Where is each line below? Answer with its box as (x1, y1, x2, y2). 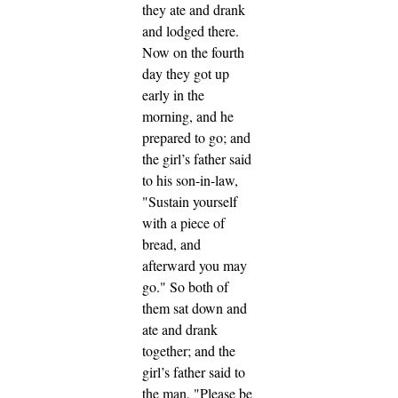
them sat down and (142, 298, 247, 318)
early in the (142, 85, 204, 105)
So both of (170, 277, 228, 297)
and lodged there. (142, 21, 239, 41)
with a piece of (142, 213, 225, 233)
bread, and (142, 235, 201, 254)
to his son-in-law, (142, 171, 238, 190)
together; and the (142, 341, 235, 361)
